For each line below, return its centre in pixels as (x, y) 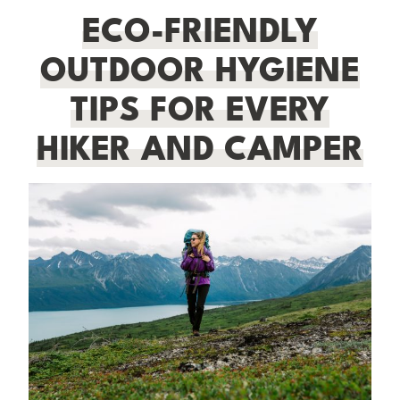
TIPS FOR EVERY (200, 109)
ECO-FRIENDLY (200, 31)
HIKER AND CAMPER (200, 149)
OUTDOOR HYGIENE (200, 70)
